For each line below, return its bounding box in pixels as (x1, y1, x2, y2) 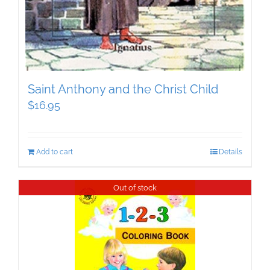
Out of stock (113, 183, 157, 192)
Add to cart (36, 148, 73, 157)
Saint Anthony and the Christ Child (28, 82, 218, 97)
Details (219, 148, 242, 157)
